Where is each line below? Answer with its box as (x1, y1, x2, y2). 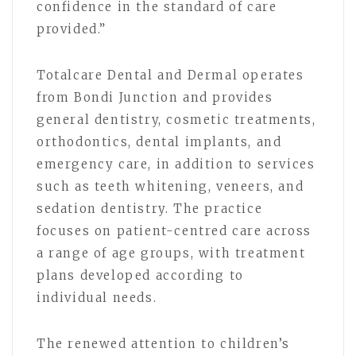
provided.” (37, 21, 106, 37)
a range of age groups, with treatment (37, 245, 306, 261)
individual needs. (37, 289, 157, 305)
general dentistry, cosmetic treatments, (37, 111, 316, 127)
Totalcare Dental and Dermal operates (37, 67, 304, 83)
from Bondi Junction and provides (37, 89, 273, 105)
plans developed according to (37, 267, 244, 283)
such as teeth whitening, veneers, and (37, 178, 304, 194)
